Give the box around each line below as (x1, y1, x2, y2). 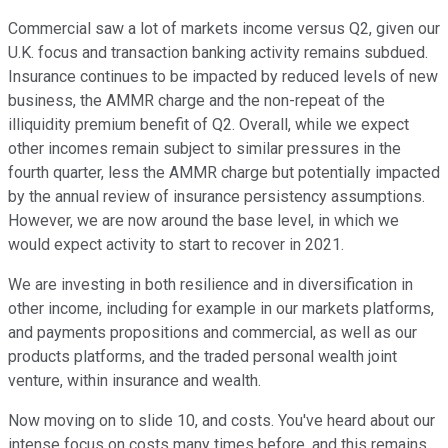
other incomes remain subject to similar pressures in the (8, 139, 401, 159)
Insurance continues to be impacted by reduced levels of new (8, 67, 438, 87)
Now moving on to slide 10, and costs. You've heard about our (8, 411, 435, 431)
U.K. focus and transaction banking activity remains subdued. (8, 43, 428, 63)
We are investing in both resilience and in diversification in (8, 275, 413, 295)
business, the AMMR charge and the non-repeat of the (8, 91, 385, 111)
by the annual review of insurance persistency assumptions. (8, 187, 425, 207)
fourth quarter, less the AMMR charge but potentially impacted (8, 163, 440, 183)
